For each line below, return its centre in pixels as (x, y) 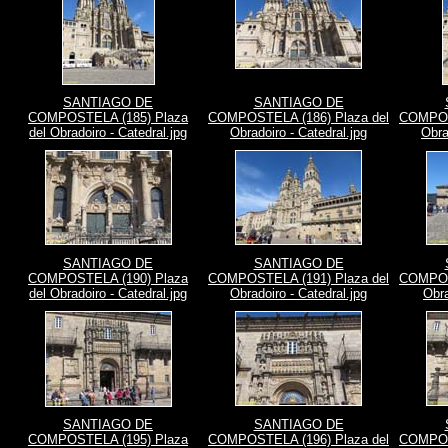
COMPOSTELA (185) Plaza (108, 117)
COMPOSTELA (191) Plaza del (298, 278)
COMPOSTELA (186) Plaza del (298, 117)
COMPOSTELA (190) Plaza (108, 278)
